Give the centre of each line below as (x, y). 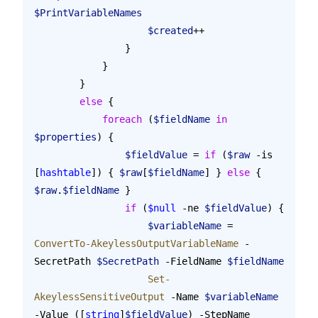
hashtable (65, 172)
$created (170, 30)
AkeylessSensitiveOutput (99, 296)
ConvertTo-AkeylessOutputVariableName (136, 243)
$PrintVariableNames (88, 12)
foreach (122, 119)
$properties (65, 137)
